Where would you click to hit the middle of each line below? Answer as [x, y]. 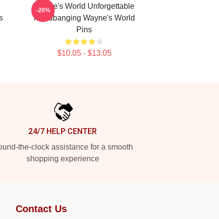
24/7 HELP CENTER [63, 131]
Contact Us [41, 209]
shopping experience [63, 159]
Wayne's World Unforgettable [84, 6]
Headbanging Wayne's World [84, 18]
